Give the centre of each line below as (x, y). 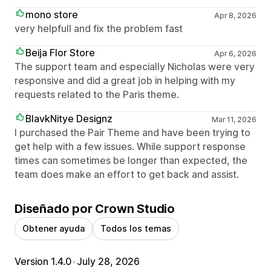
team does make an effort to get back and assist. (127, 174)
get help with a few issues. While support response (130, 146)
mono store (52, 14)
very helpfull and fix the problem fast (99, 28)
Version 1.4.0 (43, 261)
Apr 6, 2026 (235, 53)
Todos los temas (136, 228)
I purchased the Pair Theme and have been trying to (132, 132)
